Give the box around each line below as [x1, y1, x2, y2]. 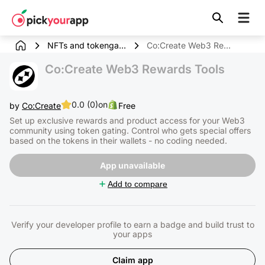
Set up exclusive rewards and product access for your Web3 [9, 115, 245, 125]
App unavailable [100, 160, 165, 170]
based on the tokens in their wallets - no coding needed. [9, 135, 227, 146]
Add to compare [108, 179, 167, 189]
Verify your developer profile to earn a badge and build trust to [11, 219, 254, 230]
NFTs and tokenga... [47, 40, 126, 50]
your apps [113, 229, 152, 239]
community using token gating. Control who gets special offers [9, 125, 251, 135]
